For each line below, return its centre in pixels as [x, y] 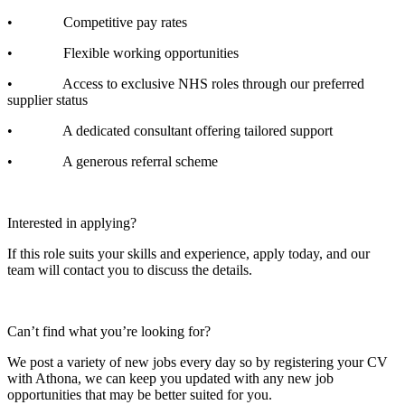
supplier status [47, 99]
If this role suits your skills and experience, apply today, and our [188, 253]
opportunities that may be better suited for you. [140, 394]
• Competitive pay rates [97, 22]
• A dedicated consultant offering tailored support [170, 130]
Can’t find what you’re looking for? [109, 331]
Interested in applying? [72, 222]
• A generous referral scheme [113, 161]
